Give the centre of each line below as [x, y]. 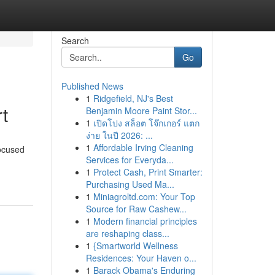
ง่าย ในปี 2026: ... [119, 135]
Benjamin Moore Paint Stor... [141, 110]
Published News [92, 86]
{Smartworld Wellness [135, 246]
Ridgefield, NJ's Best [133, 98]
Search [75, 41]
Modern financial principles [145, 221]
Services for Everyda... [130, 160]
